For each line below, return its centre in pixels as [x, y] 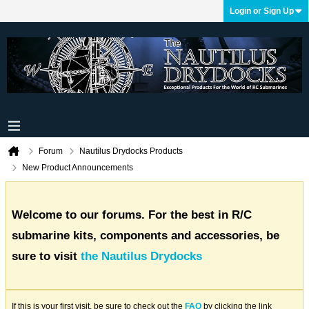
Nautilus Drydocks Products [131, 151]
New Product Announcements [78, 168]
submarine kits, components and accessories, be [146, 235]
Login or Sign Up [262, 11]
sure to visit [46, 256]
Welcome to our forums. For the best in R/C [132, 215]
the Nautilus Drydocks [141, 256]
